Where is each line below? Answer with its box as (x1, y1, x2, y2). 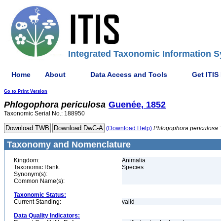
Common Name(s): (14, 178, 65, 184)
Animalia (122, 157, 146, 164)
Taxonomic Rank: (14, 164, 60, 171)
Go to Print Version (4, 89, 47, 94)
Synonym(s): (14, 171, 47, 178)
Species (122, 164, 144, 171)
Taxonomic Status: (14, 191, 66, 198)
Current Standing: (14, 198, 61, 205)
